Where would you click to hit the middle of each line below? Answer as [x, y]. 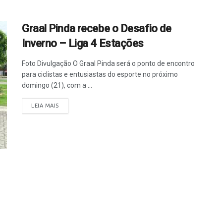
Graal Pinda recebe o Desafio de [97, 28]
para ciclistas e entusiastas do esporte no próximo [100, 74]
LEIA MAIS [45, 106]
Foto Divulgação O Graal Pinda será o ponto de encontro [108, 63]
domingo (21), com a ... [57, 85]
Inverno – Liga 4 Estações [83, 43]
